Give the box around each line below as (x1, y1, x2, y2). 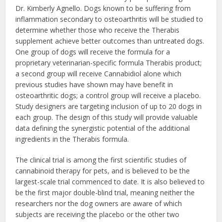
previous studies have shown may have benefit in (15, 80, 173, 90)
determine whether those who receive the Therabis (15, 25, 180, 35)
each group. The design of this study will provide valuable (15, 112, 198, 122)
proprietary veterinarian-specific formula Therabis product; (15, 58, 202, 68)
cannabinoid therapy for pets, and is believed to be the (15, 166, 190, 176)
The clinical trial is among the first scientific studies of (15, 155, 187, 165)
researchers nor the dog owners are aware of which (15, 199, 182, 209)
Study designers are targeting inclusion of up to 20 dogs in (15, 102, 202, 111)
